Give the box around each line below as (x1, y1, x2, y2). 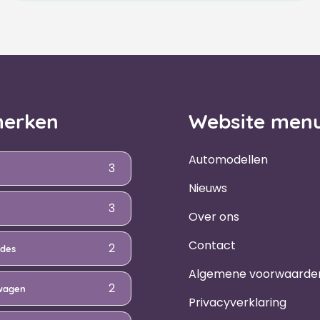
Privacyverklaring (189, 294, 286, 311)
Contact (189, 236, 236, 254)
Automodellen (189, 151, 268, 168)
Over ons (189, 208, 239, 225)
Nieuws (189, 179, 227, 196)
